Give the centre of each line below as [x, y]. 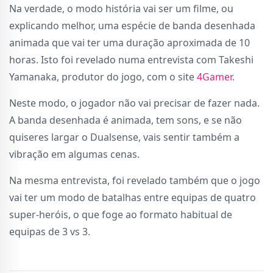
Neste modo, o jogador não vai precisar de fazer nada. [134, 103]
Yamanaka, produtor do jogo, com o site [103, 76]
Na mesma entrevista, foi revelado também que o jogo [135, 180]
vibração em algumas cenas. [74, 154]
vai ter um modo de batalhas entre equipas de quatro [133, 197]
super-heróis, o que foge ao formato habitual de [121, 214]
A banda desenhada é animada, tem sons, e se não [126, 120]
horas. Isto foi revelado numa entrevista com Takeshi [131, 59]
